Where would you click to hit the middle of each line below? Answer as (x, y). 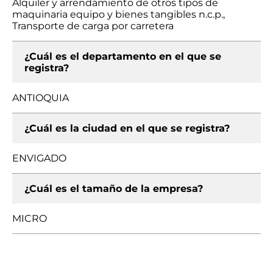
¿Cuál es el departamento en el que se (123, 56)
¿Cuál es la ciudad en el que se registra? (127, 128)
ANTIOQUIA (41, 98)
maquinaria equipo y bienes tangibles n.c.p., (119, 14)
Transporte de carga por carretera (93, 26)
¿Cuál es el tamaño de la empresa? (114, 189)
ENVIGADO (39, 158)
